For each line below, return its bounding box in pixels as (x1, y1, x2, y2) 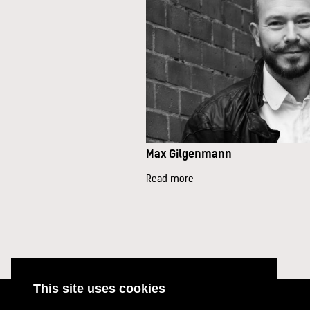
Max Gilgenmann (146, 146, 232, 161)
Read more (146, 172, 194, 185)
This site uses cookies (33, 281, 165, 295)
